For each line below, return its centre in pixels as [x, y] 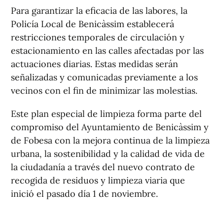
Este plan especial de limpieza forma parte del [106, 114]
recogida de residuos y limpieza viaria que [98, 181]
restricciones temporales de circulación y [98, 37]
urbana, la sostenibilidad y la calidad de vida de [108, 154]
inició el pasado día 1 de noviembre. [84, 194]
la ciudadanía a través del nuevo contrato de [103, 167]
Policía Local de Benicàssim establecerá [92, 24]
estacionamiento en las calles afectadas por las [107, 51]
